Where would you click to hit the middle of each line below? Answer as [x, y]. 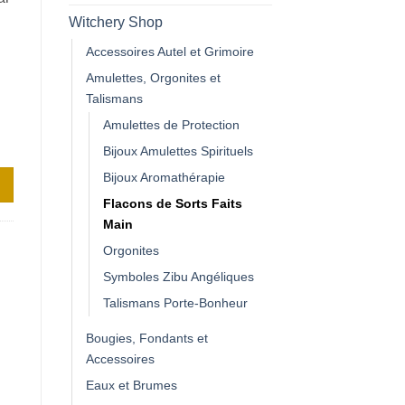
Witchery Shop [116, 22]
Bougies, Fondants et [147, 338]
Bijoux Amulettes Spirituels [178, 151]
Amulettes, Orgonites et [153, 77]
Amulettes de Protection [171, 124]
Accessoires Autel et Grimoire [170, 51]
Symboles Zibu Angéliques [179, 276]
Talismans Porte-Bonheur [175, 302]
